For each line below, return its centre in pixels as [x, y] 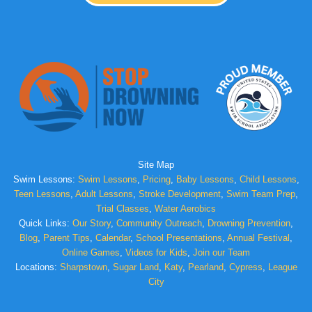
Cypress [245, 267]
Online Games [91, 253]
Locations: [37, 267]
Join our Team [221, 253]
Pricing [156, 180]
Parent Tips [67, 238]
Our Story [92, 224]
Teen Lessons [42, 194]
